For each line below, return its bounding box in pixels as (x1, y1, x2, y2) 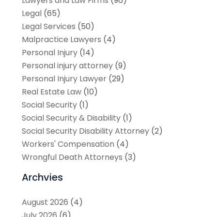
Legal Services (21, 21, 76, 32)
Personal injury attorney (21, 60, 113, 72)
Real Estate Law (21, 86, 81, 98)
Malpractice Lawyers (21, 34, 101, 46)
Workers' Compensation (21, 139, 114, 150)
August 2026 (21, 197, 68, 208)
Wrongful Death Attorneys (21, 152, 123, 163)
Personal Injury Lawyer (21, 73, 107, 85)
